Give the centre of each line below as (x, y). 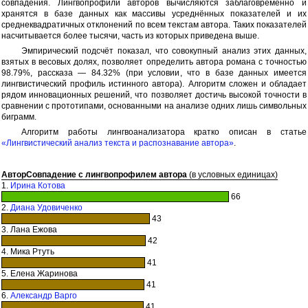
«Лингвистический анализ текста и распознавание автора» (118, 143)
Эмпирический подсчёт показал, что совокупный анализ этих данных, (164, 51)
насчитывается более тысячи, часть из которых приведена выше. (130, 35)
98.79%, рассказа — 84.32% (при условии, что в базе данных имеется (154, 73)
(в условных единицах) (232, 174)
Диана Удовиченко (46, 207)
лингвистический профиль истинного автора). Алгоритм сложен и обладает (154, 84)
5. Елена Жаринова (40, 273)
